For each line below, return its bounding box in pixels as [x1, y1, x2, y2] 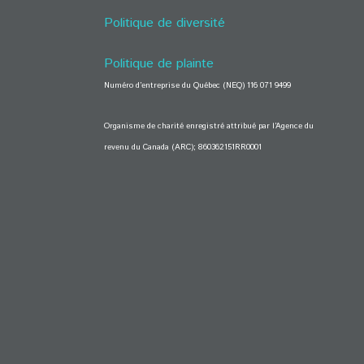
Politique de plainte [104, 54, 214, 73]
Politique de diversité [104, 14, 225, 32]
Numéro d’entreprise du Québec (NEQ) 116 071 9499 [104, 80, 291, 91]
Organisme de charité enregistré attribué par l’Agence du [104, 120, 314, 132]
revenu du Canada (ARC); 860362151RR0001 [104, 141, 262, 153]
